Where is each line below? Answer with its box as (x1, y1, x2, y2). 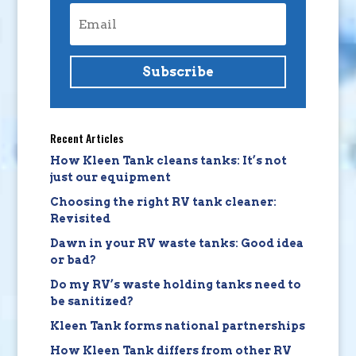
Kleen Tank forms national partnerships (49, 319, 305, 332)
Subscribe (141, 64, 214, 79)
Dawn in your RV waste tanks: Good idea (49, 236, 304, 250)
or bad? (49, 253, 96, 266)
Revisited (49, 211, 110, 225)
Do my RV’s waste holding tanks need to (49, 277, 301, 291)
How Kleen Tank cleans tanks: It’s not (49, 153, 287, 167)
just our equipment (49, 170, 171, 184)
